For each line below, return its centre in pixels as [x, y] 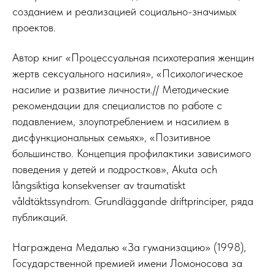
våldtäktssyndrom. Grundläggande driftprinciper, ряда [133, 201]
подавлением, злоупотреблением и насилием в [121, 121]
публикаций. [40, 217]
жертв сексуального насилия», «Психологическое [128, 73]
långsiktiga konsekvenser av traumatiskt [99, 185]
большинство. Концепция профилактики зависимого [132, 153]
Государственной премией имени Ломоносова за [127, 263]
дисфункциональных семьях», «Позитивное [111, 137]
